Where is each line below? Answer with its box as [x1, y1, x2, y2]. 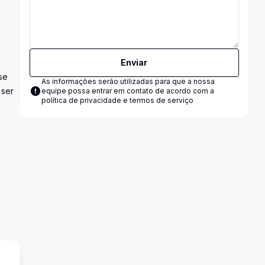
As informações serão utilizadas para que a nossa [41, 77, 215, 86]
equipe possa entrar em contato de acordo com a [41, 86, 214, 95]
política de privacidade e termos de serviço [41, 96, 193, 105]
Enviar [121, 57, 148, 67]
